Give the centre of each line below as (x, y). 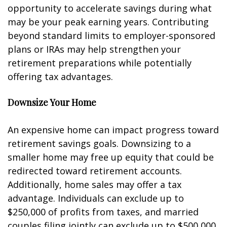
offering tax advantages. (60, 77)
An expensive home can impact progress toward (113, 130)
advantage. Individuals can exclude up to (96, 198)
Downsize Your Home (52, 102)
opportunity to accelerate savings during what (110, 8)
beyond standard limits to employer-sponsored (111, 35)
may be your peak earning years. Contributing (108, 22)
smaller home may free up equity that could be (111, 157)
